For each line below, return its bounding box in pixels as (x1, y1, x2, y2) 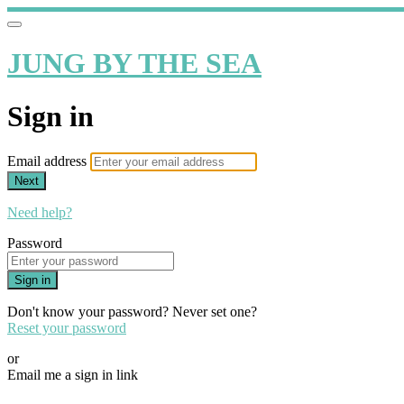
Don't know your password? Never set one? (7, 304, 257, 320)
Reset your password (7, 320, 126, 336)
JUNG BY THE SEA (7, 47, 262, 80)
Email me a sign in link (7, 367, 138, 383)
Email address (7, 153, 90, 170)
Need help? (7, 205, 72, 221)
